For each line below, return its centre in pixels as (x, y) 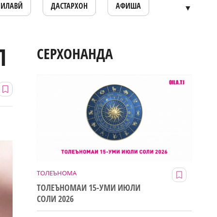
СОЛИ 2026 (55, 198)
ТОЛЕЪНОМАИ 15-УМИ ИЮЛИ (89, 187)
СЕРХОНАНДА (75, 54)
